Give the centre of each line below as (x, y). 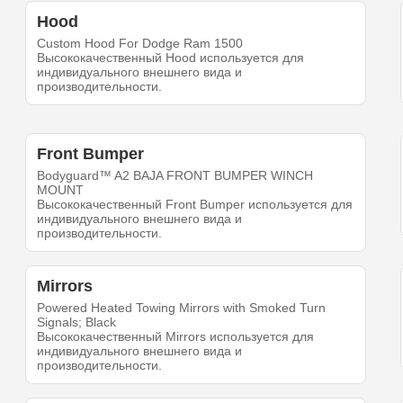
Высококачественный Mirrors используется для (176, 337)
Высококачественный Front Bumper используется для (195, 205)
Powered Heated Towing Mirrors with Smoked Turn (182, 308)
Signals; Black (77, 322)
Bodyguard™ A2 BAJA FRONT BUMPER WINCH (175, 176)
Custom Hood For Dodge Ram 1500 (140, 44)
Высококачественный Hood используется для (171, 58)
